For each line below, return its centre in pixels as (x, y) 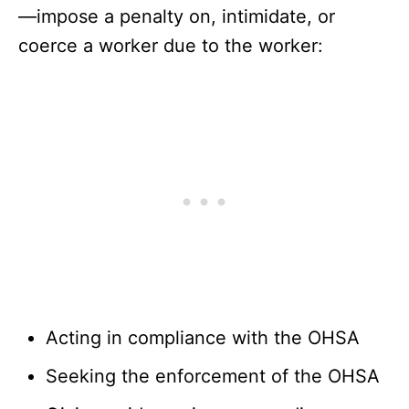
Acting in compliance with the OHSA (203, 338)
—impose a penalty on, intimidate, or (177, 17)
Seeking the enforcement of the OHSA (213, 377)
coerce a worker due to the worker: (171, 46)
